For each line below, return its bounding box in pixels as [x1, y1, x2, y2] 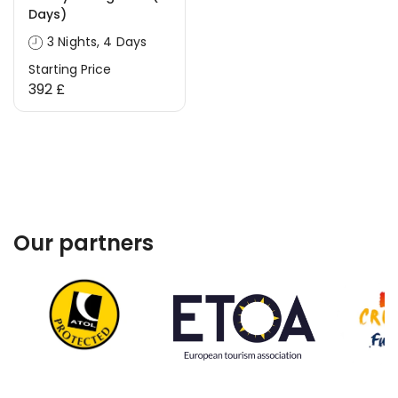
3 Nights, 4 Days [47, 33, 147, 51]
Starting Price [28, 60, 111, 78]
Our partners [13, 228, 154, 258]
